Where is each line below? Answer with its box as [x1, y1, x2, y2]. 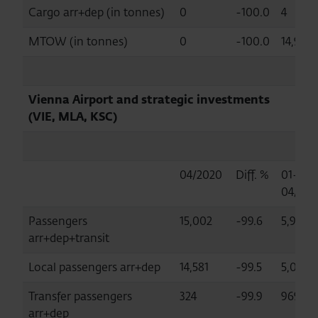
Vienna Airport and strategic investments [28, 92, 270, 107]
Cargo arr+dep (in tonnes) [28, 4, 165, 20]
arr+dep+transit [28, 230, 109, 246]
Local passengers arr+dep [28, 259, 160, 275]
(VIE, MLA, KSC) [28, 109, 117, 124]
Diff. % [236, 167, 269, 182]
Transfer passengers [28, 288, 132, 304]
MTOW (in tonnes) [28, 33, 128, 49]
